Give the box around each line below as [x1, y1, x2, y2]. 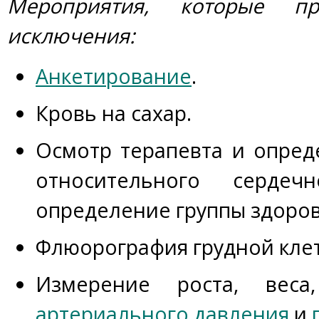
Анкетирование [36, 62, 192, 90]
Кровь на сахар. [36, 99, 192, 127]
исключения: [7, 21, 135, 49]
